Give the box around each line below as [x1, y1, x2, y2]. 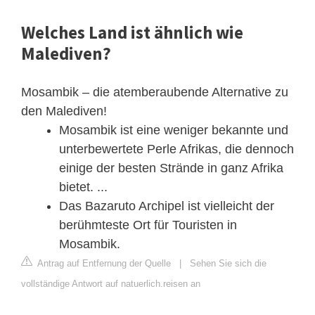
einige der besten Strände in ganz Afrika [59, 160, 283, 175]
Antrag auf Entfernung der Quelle [35, 257, 171, 269]
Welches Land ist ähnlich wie [21, 20, 243, 44]
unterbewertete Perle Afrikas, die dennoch [59, 141, 294, 156]
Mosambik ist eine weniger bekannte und [59, 122, 288, 137]
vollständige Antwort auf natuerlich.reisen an [21, 278, 200, 289]
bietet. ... [59, 179, 108, 194]
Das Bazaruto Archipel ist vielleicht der [59, 198, 274, 213]
